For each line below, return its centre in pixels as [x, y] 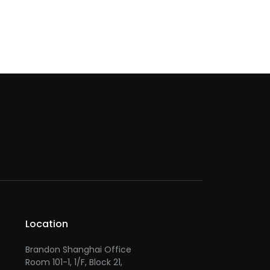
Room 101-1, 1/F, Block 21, [74, 262]
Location [47, 224]
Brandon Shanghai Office [78, 249]
